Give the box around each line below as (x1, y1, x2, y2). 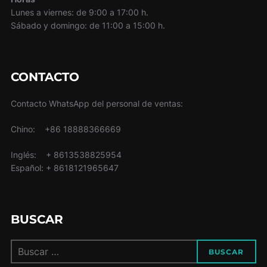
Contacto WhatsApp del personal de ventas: (10, 98, 183, 109)
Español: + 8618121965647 (10, 163, 119, 173)
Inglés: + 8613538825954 (10, 150, 122, 160)
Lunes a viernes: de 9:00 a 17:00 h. (10, 7, 148, 18)
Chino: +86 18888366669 (10, 124, 121, 135)
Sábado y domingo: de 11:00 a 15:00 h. (10, 20, 165, 31)
